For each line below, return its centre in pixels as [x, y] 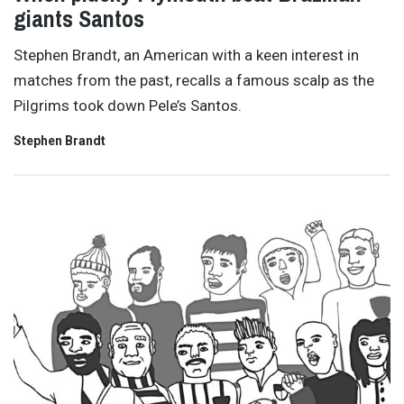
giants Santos [79, 18]
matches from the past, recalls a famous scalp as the [194, 81]
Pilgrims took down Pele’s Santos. [128, 106]
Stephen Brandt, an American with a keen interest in [186, 55]
